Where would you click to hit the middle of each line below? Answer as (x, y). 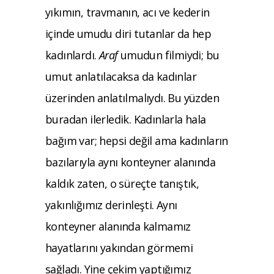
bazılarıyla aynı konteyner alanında (130, 162)
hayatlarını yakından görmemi (119, 247)
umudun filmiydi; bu (170, 55)
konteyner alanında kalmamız (118, 226)
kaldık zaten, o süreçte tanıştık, (122, 183)
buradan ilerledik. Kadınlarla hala (126, 119)
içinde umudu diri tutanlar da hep (128, 33)
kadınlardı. (72, 55)
